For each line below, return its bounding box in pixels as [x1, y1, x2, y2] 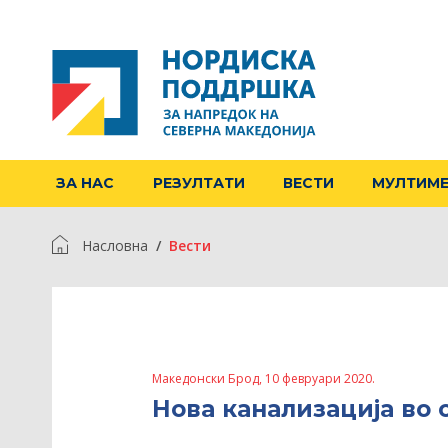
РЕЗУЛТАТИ [152, 173, 245, 192]
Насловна [82, 236, 149, 255]
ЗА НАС [56, 173, 115, 192]
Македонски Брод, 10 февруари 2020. [152, 370, 375, 388]
